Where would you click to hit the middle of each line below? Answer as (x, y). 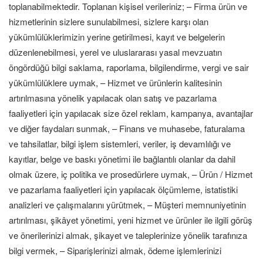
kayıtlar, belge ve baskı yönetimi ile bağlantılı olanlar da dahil (122, 159)
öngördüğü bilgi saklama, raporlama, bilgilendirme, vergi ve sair (129, 67)
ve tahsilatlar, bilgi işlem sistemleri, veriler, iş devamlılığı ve (120, 144)
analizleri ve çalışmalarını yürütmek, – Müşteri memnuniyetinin (127, 205)
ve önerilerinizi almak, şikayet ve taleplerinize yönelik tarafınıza (128, 235)
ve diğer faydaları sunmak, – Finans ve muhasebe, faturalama (127, 128)
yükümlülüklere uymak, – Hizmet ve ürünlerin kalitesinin (115, 82)
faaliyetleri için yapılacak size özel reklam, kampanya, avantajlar (131, 113)
